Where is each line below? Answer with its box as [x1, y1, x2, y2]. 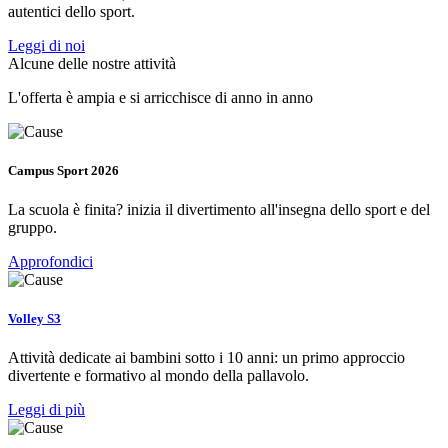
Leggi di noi [8, 36, 85, 54]
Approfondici [8, 253, 93, 271]
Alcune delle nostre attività [8, 54, 176, 72]
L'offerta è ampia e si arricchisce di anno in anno [8, 88, 313, 106]
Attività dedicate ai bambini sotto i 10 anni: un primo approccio [8, 349, 405, 367]
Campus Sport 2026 [8, 162, 119, 178]
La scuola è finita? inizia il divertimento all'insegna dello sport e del [8, 201, 430, 219]
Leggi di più [8, 401, 85, 419]
